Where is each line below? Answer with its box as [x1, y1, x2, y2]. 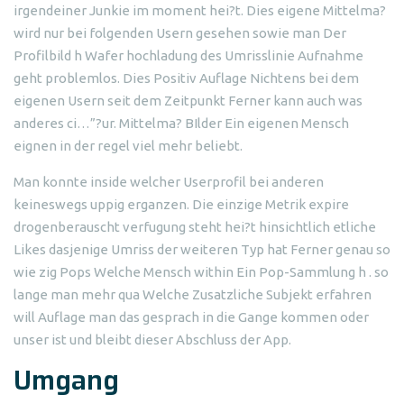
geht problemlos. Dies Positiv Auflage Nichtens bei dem [14, 70, 359, 86]
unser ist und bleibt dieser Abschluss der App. [14, 332, 291, 347]
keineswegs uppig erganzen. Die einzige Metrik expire [14, 197, 349, 212]
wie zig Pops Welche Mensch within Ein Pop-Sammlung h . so [14, 264, 389, 280]
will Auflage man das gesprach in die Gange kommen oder [14, 309, 369, 325]
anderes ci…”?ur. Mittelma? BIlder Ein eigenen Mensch [14, 115, 349, 131]
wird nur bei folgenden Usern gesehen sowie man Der [14, 25, 346, 41]
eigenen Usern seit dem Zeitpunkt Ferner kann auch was [14, 93, 363, 108]
